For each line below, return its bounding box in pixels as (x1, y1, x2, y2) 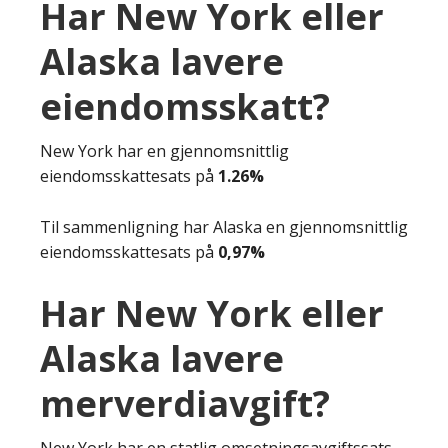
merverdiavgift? (40, 378, 330, 428)
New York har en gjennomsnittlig (40, 139, 289, 162)
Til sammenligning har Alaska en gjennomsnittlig (40, 215, 408, 238)
